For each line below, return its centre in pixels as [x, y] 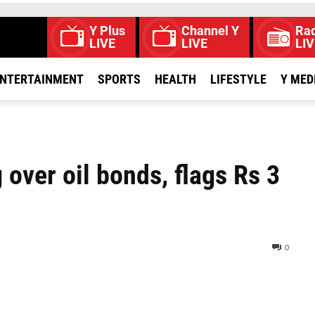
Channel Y [210, 31]
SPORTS [119, 79]
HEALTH [175, 79]
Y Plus [107, 31]
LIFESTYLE [238, 79]
